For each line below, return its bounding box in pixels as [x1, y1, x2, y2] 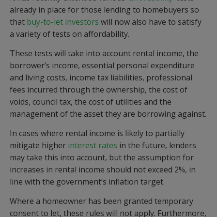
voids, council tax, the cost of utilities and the [10, 96, 171, 107]
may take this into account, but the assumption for [10, 152, 194, 163]
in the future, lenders [117, 140, 196, 151]
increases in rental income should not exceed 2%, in [10, 164, 196, 175]
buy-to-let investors [27, 16, 99, 27]
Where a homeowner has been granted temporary [10, 196, 193, 206]
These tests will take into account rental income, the [10, 48, 199, 59]
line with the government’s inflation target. [10, 176, 165, 187]
